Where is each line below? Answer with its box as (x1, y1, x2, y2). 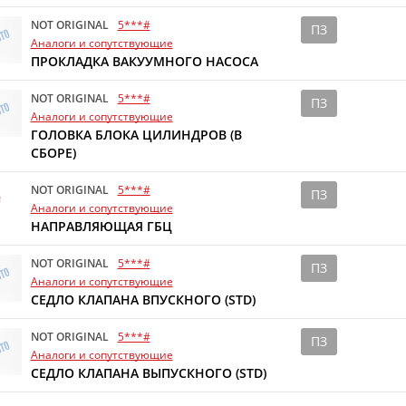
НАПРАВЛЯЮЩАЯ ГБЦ (30, 217, 172, 235)
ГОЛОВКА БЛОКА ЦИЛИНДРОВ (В (30, 126, 242, 143)
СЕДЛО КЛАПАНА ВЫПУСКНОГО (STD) (30, 364, 266, 382)
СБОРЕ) (30, 144, 76, 161)
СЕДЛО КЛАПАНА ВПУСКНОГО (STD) (30, 291, 256, 308)
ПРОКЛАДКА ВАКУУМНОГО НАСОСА (30, 53, 258, 70)
